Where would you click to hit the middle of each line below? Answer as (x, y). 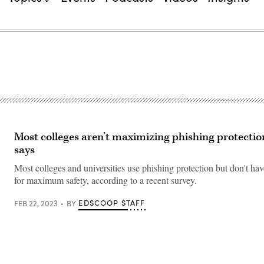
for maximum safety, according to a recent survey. (105, 180)
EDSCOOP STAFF (112, 203)
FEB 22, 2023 (36, 203)
